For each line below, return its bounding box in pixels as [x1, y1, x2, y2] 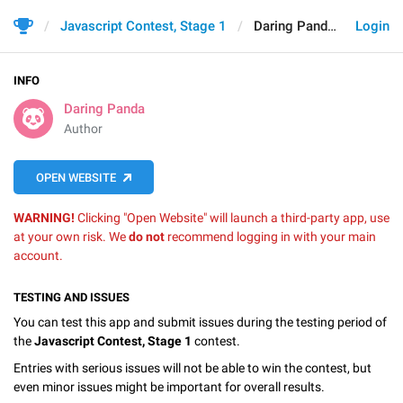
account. [13, 248, 63, 263]
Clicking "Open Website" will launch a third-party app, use [75, 210, 390, 225]
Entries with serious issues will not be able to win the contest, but [13, 360, 372, 375]
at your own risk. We [13, 229, 129, 244]
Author [64, 121, 103, 136]
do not [129, 229, 165, 244]
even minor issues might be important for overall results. [13, 379, 325, 394]
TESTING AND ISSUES [13, 291, 130, 304]
